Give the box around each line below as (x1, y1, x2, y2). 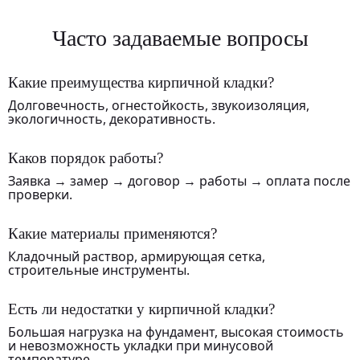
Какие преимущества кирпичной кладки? (8, 73, 274, 91)
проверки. (8, 185, 72, 203)
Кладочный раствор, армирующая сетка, (8, 247, 265, 265)
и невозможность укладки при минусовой (8, 336, 273, 354)
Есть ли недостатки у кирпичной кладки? (8, 300, 275, 317)
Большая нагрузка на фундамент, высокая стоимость (8, 322, 344, 341)
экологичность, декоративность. (8, 109, 215, 128)
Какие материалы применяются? (8, 224, 217, 242)
